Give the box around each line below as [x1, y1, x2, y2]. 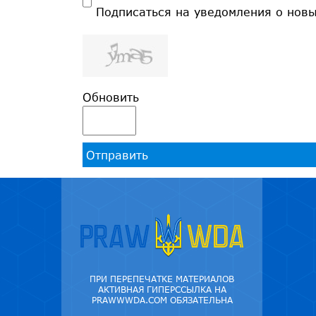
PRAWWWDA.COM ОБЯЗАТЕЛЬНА [91, 295, 233, 306]
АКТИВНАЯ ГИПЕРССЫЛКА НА [97, 284, 226, 296]
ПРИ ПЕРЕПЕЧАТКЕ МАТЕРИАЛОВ [90, 274, 234, 285]
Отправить [86, 148, 148, 162]
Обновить [83, 90, 139, 104]
